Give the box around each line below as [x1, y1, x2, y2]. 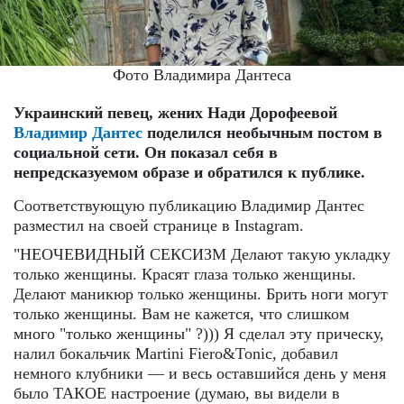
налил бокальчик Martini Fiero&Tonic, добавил [14, 344, 338, 363]
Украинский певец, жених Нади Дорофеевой [14, 103, 337, 122]
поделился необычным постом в [142, 123, 382, 142]
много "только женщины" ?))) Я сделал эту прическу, [14, 324, 384, 343]
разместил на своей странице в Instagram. [14, 216, 304, 234]
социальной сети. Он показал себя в [14, 142, 278, 161]
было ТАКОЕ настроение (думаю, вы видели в [14, 383, 340, 402]
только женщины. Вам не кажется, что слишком [14, 304, 349, 323]
